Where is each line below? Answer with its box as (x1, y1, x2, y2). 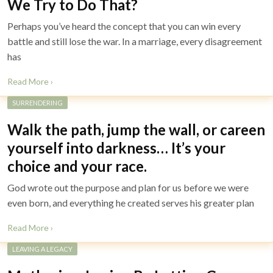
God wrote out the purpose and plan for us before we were (7, 182, 249, 193)
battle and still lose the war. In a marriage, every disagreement (7, 35, 262, 47)
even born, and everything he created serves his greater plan (7, 197, 254, 208)
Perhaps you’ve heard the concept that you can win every (7, 20, 241, 32)
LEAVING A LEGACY (12, 245, 73, 253)
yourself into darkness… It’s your (7, 139, 225, 157)
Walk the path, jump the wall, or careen (7, 121, 265, 138)
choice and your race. (7, 157, 147, 175)
